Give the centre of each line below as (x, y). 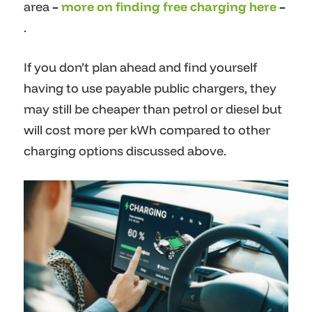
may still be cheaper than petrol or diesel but (153, 109)
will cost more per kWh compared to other (147, 130)
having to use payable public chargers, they (150, 88)
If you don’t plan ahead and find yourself (140, 68)
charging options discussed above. (125, 151)
